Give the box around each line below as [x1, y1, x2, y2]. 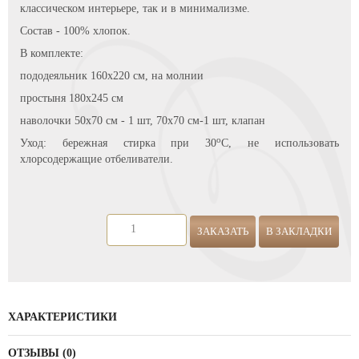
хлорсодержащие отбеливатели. [20, 153, 173, 165]
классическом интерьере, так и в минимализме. [20, 2, 250, 14]
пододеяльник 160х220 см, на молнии [20, 70, 204, 82]
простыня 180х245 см [20, 92, 123, 104]
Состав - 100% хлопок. [20, 25, 131, 37]
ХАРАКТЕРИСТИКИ [8, 311, 117, 323]
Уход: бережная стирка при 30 [20, 137, 217, 149]
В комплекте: [20, 47, 83, 59]
